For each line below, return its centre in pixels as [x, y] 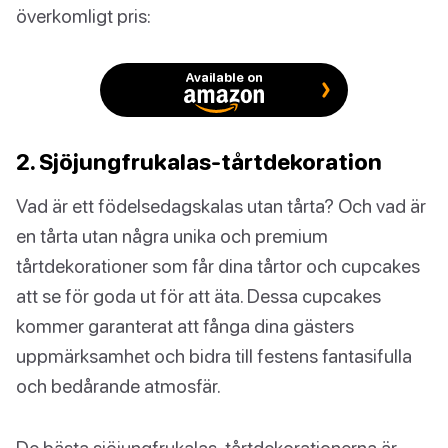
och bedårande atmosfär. [118, 386]
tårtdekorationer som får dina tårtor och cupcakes [218, 266]
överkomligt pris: [83, 16]
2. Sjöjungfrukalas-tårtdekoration [199, 162]
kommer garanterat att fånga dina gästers [185, 326]
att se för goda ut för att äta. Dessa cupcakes [198, 296]
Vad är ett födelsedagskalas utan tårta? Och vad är [221, 206]
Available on [224, 77]
